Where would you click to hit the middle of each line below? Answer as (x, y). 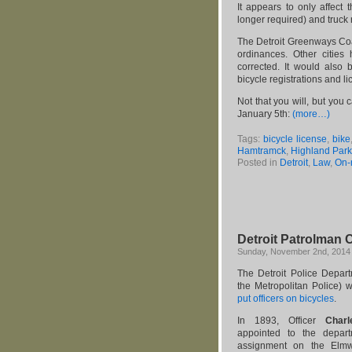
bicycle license (295, 139)
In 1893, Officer (277, 321)
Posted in (258, 163)
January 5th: (265, 114)
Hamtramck (262, 151)
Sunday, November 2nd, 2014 (294, 251)
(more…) (311, 114)
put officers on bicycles (286, 299)
